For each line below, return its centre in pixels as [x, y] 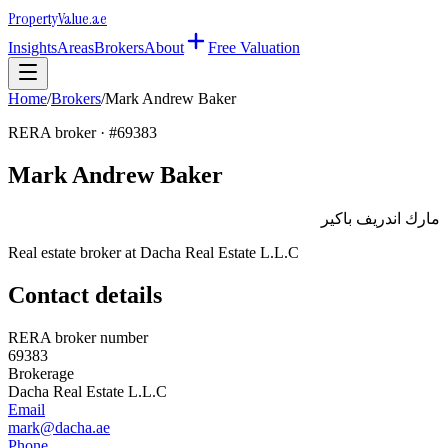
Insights [32, 47]
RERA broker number [78, 337]
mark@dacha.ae [59, 427]
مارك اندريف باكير [380, 218]
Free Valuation [254, 47]
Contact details [85, 294]
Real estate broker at [74, 252]
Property [33, 18]
